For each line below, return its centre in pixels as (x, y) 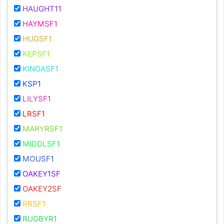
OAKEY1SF (41, 174)
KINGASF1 (40, 69)
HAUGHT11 (42, 9)
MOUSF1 (38, 159)
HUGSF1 (37, 39)
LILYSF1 (37, 99)
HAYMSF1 (40, 24)
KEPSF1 (36, 54)
